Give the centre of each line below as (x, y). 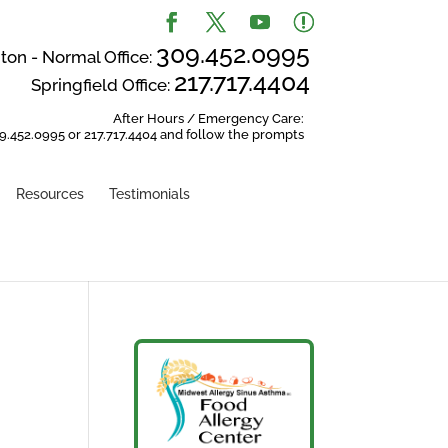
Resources (50, 194)
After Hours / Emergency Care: (208, 118)
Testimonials (150, 194)
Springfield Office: (102, 85)
